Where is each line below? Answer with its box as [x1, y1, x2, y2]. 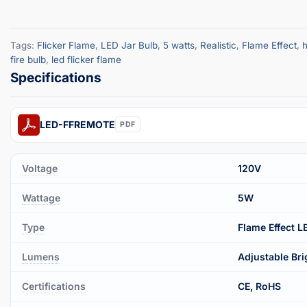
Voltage [22, 162, 58, 174]
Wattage [22, 191, 60, 204]
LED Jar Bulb [101, 39, 158, 51]
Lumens [22, 250, 60, 262]
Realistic [200, 39, 236, 51]
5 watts [163, 39, 195, 51]
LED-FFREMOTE [40, 118, 115, 130]
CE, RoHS [238, 280, 281, 292]
